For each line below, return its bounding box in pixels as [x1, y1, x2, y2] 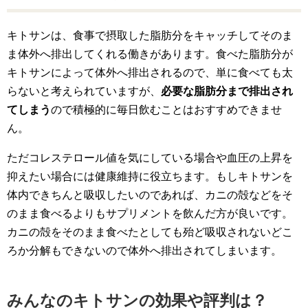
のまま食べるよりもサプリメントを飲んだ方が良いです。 [7, 208, 293, 220]
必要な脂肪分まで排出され [161, 85, 293, 98]
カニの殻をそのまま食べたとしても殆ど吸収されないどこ [7, 226, 293, 239]
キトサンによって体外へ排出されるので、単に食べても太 [7, 67, 293, 79]
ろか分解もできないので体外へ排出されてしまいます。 [7, 245, 282, 257]
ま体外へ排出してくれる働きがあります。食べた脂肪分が [7, 48, 293, 60]
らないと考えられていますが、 [7, 85, 161, 98]
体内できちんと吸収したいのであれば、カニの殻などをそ [7, 189, 293, 201]
